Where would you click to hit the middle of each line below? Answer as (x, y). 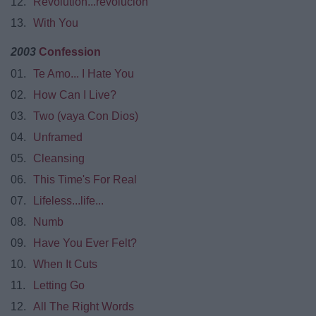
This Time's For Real (85, 180)
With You (56, 23)
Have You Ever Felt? (85, 243)
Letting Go (59, 286)
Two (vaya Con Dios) (86, 116)
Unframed (58, 138)
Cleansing (59, 159)
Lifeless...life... (68, 201)
